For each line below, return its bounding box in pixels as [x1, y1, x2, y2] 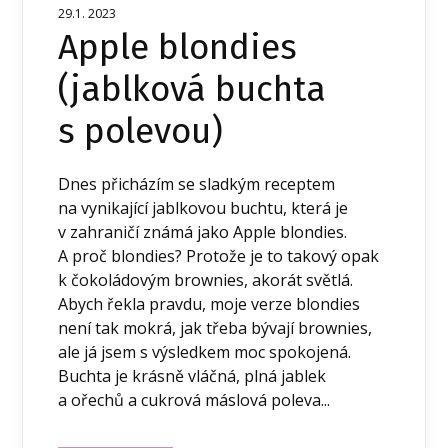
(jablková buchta [58, 67, 327, 110]
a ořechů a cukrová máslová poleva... [58, 388, 331, 411]
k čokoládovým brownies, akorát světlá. [58, 268, 354, 291]
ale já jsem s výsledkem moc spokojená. [58, 340, 352, 363]
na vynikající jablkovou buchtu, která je [58, 196, 349, 219]
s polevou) [58, 109, 224, 152]
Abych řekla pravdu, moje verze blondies [58, 292, 361, 315]
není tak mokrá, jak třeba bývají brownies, [58, 316, 373, 339]
